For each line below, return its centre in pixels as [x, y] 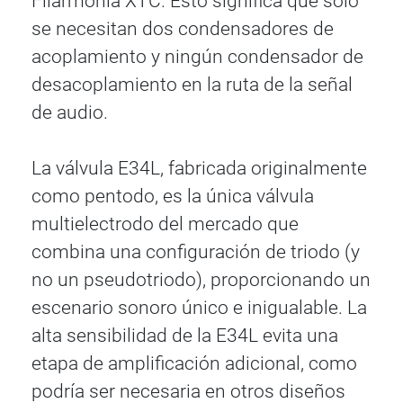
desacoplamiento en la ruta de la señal [193, 84]
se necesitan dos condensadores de [183, 28]
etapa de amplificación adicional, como [195, 363]
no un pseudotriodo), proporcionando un [201, 279]
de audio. [70, 112]
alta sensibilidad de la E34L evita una [185, 335]
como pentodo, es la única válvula [173, 196]
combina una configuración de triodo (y [196, 251]
